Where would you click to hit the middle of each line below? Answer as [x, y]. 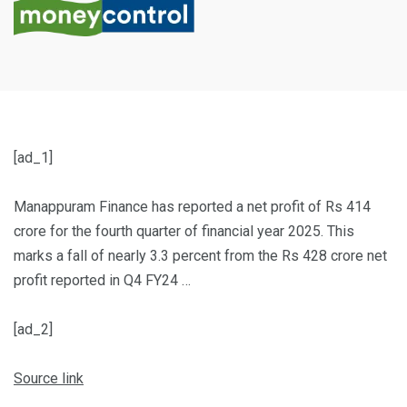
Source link [49, 379]
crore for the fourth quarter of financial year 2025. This [184, 232]
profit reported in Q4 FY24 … [102, 281]
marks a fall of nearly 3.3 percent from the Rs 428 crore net [200, 256]
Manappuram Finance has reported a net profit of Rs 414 [192, 207]
